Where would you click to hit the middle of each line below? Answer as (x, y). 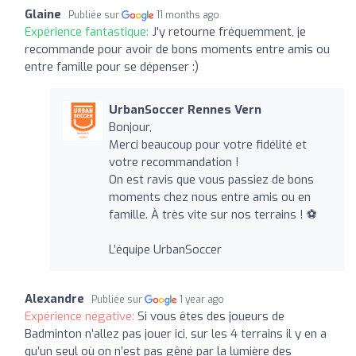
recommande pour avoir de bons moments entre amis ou (177, 49)
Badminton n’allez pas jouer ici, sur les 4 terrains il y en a (176, 333)
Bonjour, (130, 127)
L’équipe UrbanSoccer (165, 249)
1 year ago (202, 299)
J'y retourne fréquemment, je (229, 31)
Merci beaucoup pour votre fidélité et (207, 144)
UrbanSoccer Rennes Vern (185, 109)
